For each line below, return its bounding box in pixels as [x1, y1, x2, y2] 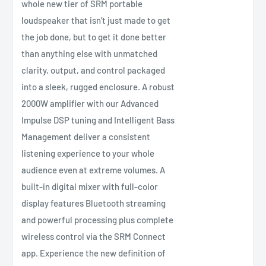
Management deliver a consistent [21, 131, 150, 142]
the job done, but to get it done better [21, 31, 166, 43]
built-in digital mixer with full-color [21, 181, 158, 192]
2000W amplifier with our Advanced [21, 98, 159, 109]
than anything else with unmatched [21, 48, 157, 59]
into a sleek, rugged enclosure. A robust [21, 81, 175, 93]
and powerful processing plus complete [21, 214, 173, 226]
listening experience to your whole [21, 148, 154, 159]
